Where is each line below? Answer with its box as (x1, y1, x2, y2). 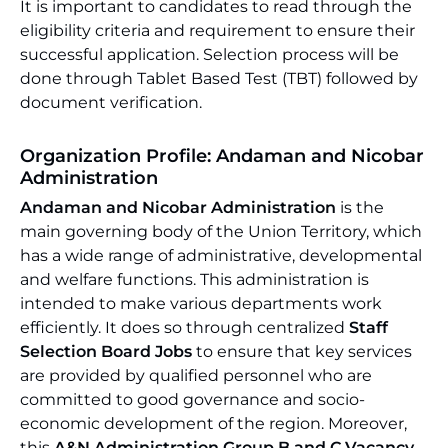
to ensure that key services (192, 342, 412, 361)
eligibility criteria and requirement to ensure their (20, 21, 415, 40)
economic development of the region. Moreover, (20, 414, 407, 433)
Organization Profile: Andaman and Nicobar (20, 145, 424, 167)
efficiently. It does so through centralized (20, 318, 349, 337)
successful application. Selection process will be (20, 45, 399, 64)
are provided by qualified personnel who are (20, 366, 372, 385)
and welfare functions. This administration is (20, 270, 369, 289)
